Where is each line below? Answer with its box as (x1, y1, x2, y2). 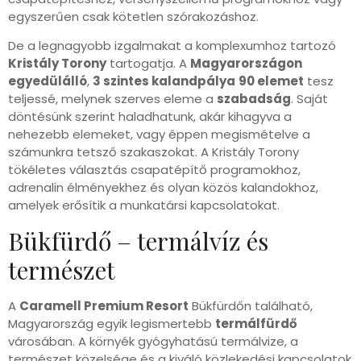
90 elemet (239, 73, 304, 90)
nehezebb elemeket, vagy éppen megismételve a (8, 126, 310, 143)
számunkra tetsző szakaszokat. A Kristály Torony (8, 143, 299, 161)
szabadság (217, 90, 291, 108)
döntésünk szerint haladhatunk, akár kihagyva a (8, 108, 292, 126)
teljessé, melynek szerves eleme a (8, 90, 217, 108)
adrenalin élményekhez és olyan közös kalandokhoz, (8, 179, 318, 197)
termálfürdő (215, 314, 297, 332)
